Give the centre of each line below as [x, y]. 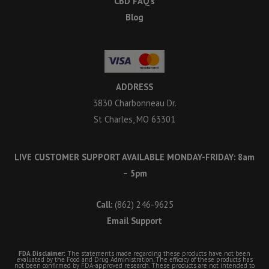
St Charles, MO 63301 [134, 119]
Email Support [134, 221]
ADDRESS [134, 87]
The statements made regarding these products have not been [158, 253]
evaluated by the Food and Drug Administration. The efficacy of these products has [134, 259]
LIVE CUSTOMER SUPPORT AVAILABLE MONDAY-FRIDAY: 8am [134, 157]
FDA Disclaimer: [42, 253]
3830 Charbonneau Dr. [134, 103]
